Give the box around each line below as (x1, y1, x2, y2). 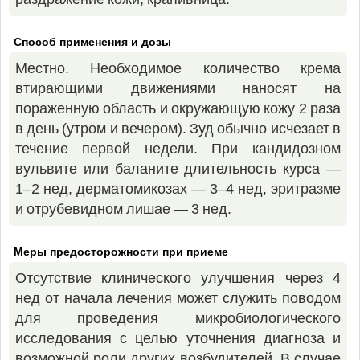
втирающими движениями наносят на (15, 80, 341, 96)
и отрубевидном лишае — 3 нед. (15, 201, 232, 217)
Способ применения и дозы (14, 35, 171, 48)
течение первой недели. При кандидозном (15, 141, 341, 157)
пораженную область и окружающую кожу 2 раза (15, 100, 341, 117)
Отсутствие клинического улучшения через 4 (15, 270, 341, 286)
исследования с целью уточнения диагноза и (15, 330, 341, 346)
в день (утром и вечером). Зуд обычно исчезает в (15, 121, 341, 137)
